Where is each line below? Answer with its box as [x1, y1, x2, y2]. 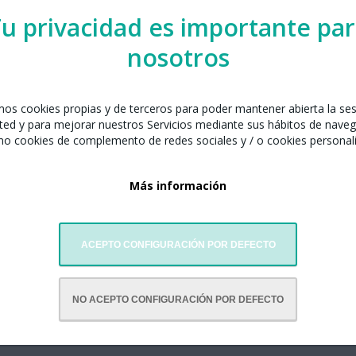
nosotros [126, 41, 230, 75]
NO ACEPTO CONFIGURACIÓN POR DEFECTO [72, 293, 284, 305]
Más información [130, 178, 226, 194]
